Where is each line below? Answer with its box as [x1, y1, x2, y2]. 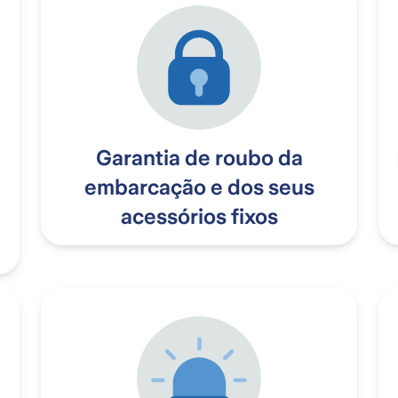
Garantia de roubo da [95, 147, 303, 171]
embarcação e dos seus [84, 176, 314, 200]
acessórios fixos [120, 205, 278, 229]
